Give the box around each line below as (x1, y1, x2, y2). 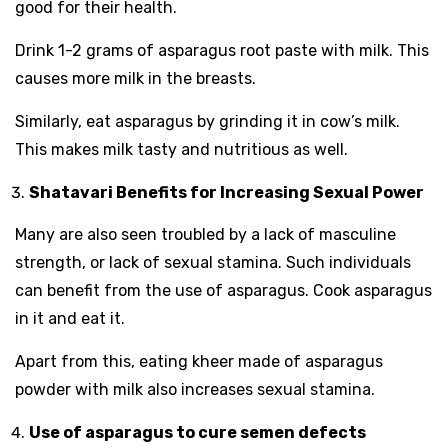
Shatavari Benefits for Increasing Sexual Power (29, 182, 427, 202)
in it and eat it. (15, 308, 125, 328)
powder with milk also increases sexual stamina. (15, 379, 375, 399)
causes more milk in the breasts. (15, 69, 256, 89)
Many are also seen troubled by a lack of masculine (15, 224, 396, 244)
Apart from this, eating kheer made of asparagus (15, 351, 383, 371)
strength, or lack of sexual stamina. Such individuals (15, 252, 411, 272)
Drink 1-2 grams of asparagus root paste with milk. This (15, 41, 429, 61)
